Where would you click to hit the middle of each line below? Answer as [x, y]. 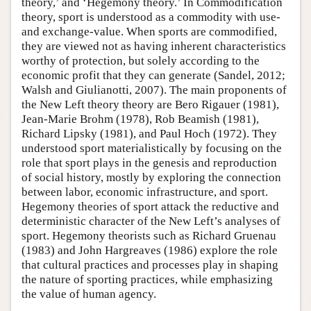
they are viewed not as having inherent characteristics [154, 46]
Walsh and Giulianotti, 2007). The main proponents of [154, 90]
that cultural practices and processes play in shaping [150, 264]
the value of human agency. [89, 294]
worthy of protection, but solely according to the [141, 60]
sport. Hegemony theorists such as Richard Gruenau [149, 235]
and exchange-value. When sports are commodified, [149, 31]
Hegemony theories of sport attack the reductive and [150, 206]
